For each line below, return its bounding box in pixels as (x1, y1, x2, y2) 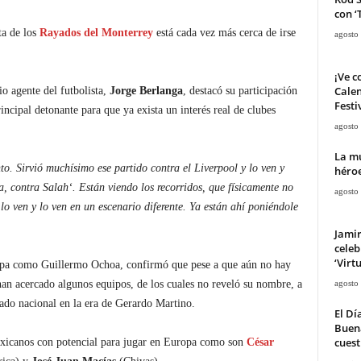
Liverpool (193, 162, 238, 174)
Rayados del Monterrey (39, 27, 153, 39)
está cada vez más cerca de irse (156, 27, 296, 39)
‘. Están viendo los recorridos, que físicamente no (68, 181, 293, 193)
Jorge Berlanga (109, 85, 183, 97)
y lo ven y (237, 162, 284, 174)
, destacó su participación (182, 85, 297, 97)
